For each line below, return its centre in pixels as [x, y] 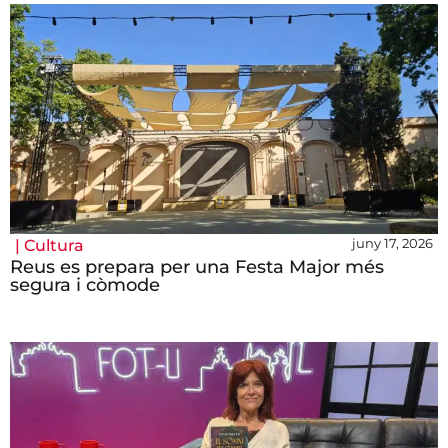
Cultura [54, 246]
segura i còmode [85, 285]
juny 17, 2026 [392, 243]
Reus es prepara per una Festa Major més [197, 267]
